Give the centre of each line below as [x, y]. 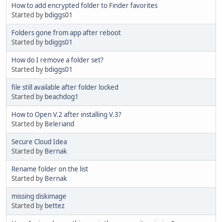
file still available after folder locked [65, 87]
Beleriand [59, 124]
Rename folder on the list [50, 169]
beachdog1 [62, 96]
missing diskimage [39, 196]
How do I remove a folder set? [57, 60]
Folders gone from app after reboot [66, 32]
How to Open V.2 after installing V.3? [66, 114]
